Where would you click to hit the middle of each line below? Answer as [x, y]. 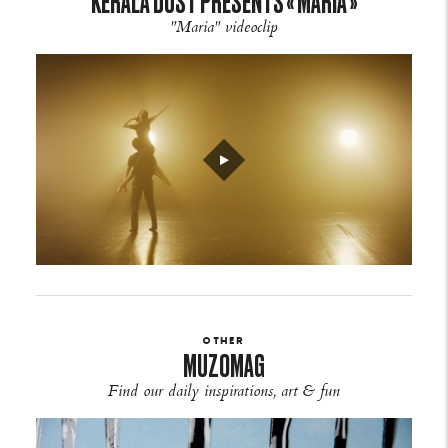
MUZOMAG [224, 366]
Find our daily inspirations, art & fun [224, 393]
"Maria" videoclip [224, 28]
